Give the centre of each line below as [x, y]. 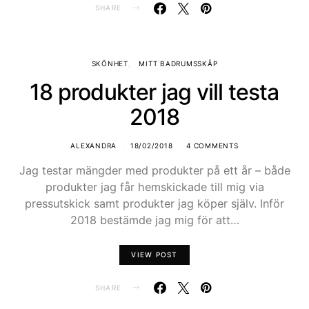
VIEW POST [154, 255]
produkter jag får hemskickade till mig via [154, 187]
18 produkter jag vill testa [154, 92]
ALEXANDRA [94, 145]
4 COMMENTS [212, 145]
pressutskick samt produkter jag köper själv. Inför [154, 203]
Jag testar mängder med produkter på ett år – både [154, 170]
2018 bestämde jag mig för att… [154, 220]
